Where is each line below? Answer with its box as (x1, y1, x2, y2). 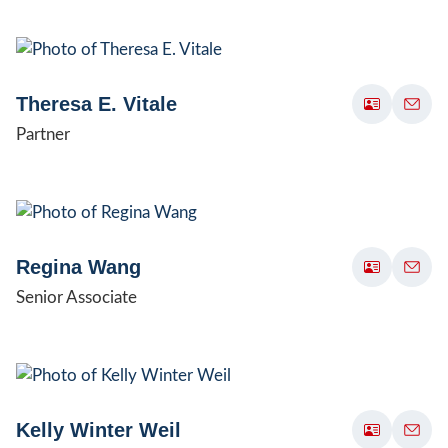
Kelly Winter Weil (16, 418, 181, 441)
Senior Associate (16, 288, 137, 306)
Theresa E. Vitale (16, 92, 177, 115)
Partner (16, 125, 70, 143)
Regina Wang (16, 255, 141, 278)
